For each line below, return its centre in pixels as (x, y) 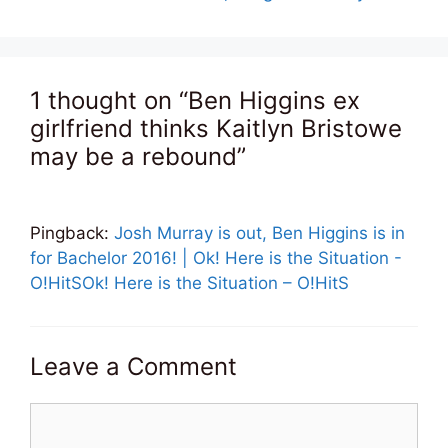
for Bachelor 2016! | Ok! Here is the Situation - (216, 258)
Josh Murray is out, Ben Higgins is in (259, 233)
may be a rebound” (138, 157)
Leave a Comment (133, 366)
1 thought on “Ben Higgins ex (195, 101)
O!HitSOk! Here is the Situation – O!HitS (189, 283)
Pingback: (72, 233)
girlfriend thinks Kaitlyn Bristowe (216, 129)
